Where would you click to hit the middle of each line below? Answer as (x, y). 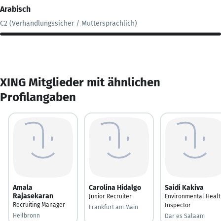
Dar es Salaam (185, 216)
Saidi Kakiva (184, 187)
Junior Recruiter (110, 196)
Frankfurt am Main (113, 207)
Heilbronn (26, 215)
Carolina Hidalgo (115, 187)
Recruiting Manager (39, 204)
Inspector (178, 205)
